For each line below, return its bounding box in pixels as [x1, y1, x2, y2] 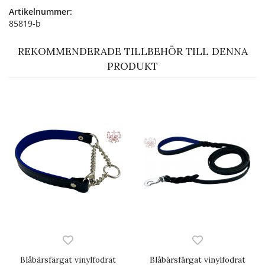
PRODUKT [107, 59, 158, 73]
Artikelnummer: [9, 5, 72, 17]
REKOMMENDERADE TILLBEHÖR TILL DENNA [17, 44, 248, 58]
